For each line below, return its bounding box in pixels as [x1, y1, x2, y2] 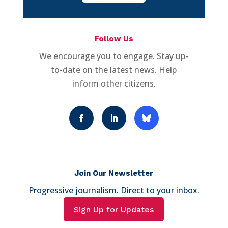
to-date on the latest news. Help [51, 64, 177, 75]
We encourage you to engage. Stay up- [39, 50, 189, 62]
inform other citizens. [72, 77, 156, 89]
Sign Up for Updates [74, 204, 154, 214]
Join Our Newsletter [74, 168, 154, 178]
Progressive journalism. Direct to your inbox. [28, 184, 199, 196]
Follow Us [94, 34, 133, 43]
